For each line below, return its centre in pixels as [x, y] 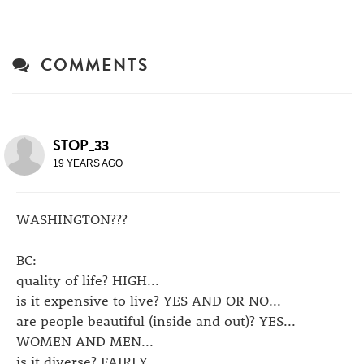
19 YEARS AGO [88, 163]
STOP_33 [81, 145]
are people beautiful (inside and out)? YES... [156, 320]
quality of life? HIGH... [88, 279]
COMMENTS [89, 65]
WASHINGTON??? [72, 219]
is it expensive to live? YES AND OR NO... [149, 300]
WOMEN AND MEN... [85, 340]
